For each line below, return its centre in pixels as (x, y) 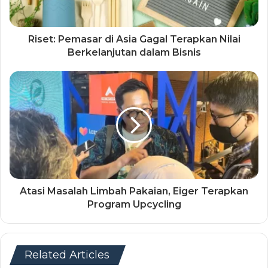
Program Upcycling (134, 204)
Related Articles (67, 255)
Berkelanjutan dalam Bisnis (134, 52)
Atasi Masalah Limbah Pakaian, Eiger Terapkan (134, 191)
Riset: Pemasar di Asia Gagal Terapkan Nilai (134, 39)
